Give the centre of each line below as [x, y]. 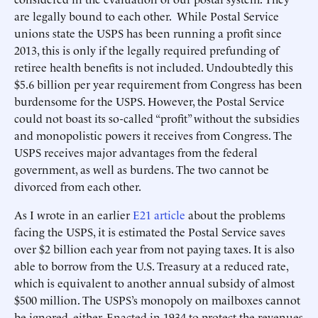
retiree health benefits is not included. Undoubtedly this [154, 67]
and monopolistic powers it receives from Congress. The [153, 135]
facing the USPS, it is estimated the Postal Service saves [150, 231]
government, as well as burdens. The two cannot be [142, 169]
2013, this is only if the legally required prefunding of [147, 50]
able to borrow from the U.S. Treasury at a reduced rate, [151, 265]
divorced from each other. [78, 186]
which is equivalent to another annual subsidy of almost [154, 283]
